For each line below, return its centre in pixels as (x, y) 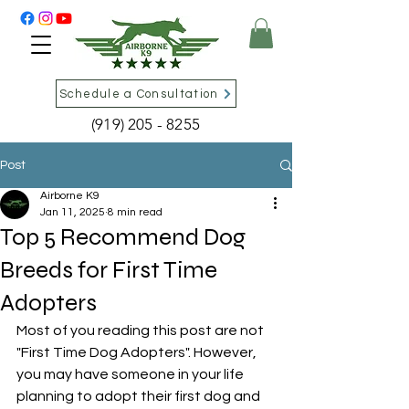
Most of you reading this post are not (142, 331)
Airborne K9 (70, 196)
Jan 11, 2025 (73, 213)
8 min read (135, 213)
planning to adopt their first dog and (140, 397)
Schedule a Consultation (139, 94)
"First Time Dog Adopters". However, (138, 353)
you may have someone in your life (131, 375)
